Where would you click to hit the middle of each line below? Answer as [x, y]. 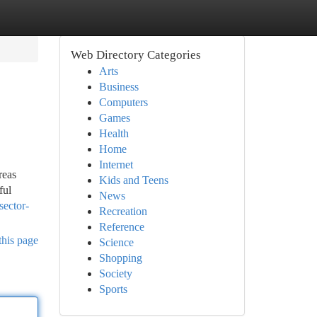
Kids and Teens [133, 180]
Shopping [120, 258]
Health [114, 133]
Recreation [123, 211]
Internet [116, 165]
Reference [121, 227]
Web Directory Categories [136, 55]
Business [119, 87]
